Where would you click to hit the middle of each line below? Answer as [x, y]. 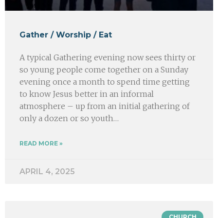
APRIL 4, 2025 [47, 171]
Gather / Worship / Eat [66, 35]
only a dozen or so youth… [69, 118]
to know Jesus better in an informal [87, 94]
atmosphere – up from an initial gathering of [105, 106]
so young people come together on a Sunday [104, 69]
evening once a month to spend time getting [105, 82]
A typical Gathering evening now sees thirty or [108, 57]
